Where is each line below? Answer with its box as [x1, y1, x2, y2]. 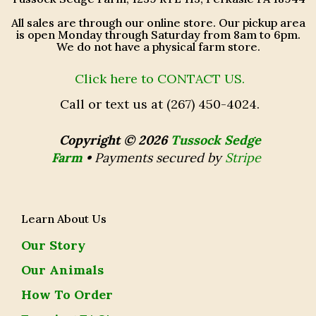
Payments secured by [95, 149, 225, 166]
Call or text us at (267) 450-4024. [56, 95, 260, 112]
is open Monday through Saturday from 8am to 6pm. [16, 27, 300, 42]
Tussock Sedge [170, 131, 261, 148]
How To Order [21, 286, 113, 303]
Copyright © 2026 [55, 131, 171, 148]
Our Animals [21, 261, 104, 278]
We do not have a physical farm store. [56, 39, 260, 54]
